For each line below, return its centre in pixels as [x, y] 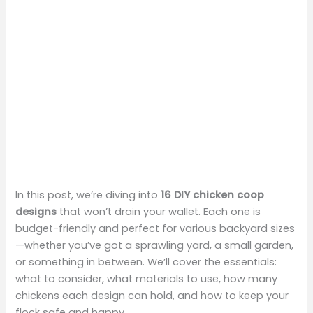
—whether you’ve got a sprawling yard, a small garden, [155, 245]
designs [36, 211]
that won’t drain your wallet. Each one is [159, 211]
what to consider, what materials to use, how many [147, 278]
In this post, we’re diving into [88, 195]
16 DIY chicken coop [213, 195]
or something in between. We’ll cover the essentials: [146, 262]
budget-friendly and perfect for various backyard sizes [155, 228]
